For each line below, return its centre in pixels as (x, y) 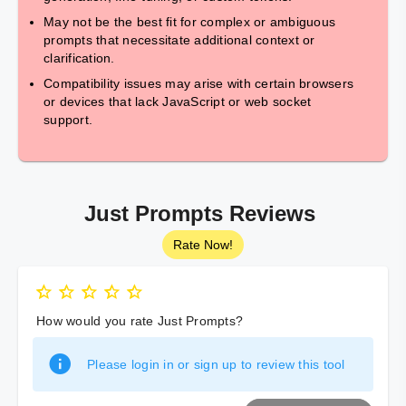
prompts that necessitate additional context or (179, 40)
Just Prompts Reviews (199, 213)
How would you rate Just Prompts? (140, 321)
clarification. (79, 58)
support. (68, 120)
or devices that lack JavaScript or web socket (178, 101)
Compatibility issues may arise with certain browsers (198, 83)
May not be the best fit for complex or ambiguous (189, 22)
